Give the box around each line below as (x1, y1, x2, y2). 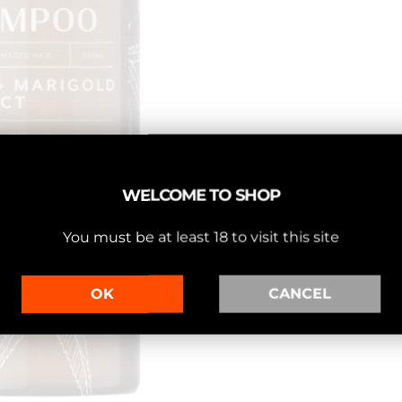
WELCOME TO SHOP (121, 185, 281, 205)
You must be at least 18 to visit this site (63, 228, 339, 246)
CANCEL (268, 284, 331, 302)
